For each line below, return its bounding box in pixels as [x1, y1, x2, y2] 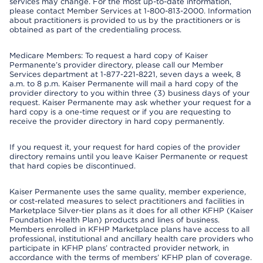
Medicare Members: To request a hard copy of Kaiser [9, 51, 208, 60]
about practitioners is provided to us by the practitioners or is [9, 16, 240, 25]
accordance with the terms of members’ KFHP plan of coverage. [9, 253, 252, 262]
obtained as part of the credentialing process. [9, 25, 181, 34]
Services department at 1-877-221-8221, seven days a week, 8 [9, 70, 241, 79]
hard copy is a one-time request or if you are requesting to [9, 107, 231, 116]
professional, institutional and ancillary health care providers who [9, 234, 253, 243]
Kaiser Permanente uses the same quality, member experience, [9, 187, 246, 196]
